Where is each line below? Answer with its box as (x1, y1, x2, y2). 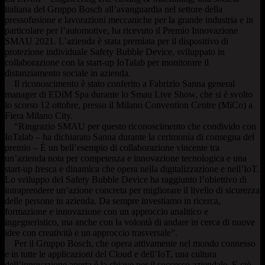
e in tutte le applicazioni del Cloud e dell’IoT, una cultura (5, 248, 216, 259)
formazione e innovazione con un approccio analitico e (5, 206, 208, 216)
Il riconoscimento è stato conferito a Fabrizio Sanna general (5, 78, 235, 89)
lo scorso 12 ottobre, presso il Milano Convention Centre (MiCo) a (5, 99, 253, 110)
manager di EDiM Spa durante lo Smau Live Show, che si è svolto (5, 89, 253, 99)
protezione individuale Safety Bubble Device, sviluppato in (5, 46, 225, 57)
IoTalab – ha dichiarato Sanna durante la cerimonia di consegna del (5, 131, 254, 142)
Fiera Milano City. (5, 110, 73, 121)
